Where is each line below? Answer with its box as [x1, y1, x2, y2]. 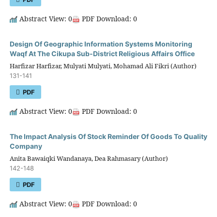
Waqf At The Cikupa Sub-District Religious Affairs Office [9, 49, 195, 58]
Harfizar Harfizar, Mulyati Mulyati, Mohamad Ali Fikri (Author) [9, 61, 197, 70]
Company [9, 141, 42, 150]
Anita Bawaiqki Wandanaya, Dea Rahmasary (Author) [9, 154, 168, 163]
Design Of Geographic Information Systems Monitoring [9, 39, 192, 48]
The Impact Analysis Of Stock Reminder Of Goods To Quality [9, 132, 207, 140]
